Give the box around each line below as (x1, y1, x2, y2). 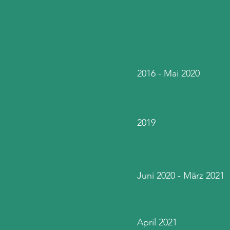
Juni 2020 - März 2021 (137, 170, 224, 181)
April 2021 (137, 217, 177, 228)
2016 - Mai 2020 (137, 68, 200, 79)
